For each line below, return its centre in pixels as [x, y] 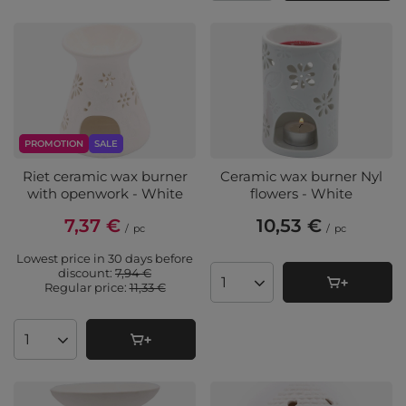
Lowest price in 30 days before [105, 259]
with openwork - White [105, 194]
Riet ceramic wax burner [105, 177]
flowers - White [301, 194]
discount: [87, 273]
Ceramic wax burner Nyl [301, 177]
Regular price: [87, 288]
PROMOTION [54, 144]
